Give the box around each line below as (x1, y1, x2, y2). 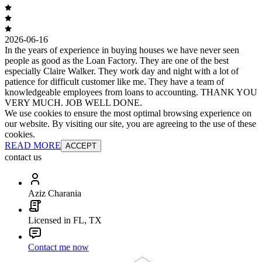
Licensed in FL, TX (28, 215, 102, 225)
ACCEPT (65, 141, 96, 150)
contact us (5, 151, 42, 162)
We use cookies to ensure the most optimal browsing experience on (5, 108, 251, 118)
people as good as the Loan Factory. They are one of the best (5, 55, 229, 65)
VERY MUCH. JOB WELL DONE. (5, 97, 142, 108)
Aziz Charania (28, 188, 81, 198)
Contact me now (28, 242, 89, 252)
